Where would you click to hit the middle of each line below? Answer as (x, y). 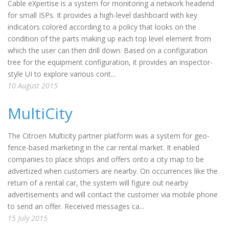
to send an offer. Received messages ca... (76, 206)
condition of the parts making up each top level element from (109, 39)
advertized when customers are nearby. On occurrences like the (113, 171)
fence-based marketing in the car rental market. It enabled (104, 147)
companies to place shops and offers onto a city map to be (106, 159)
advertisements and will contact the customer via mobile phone (113, 194)
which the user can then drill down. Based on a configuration (108, 50)
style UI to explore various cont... (62, 74)
